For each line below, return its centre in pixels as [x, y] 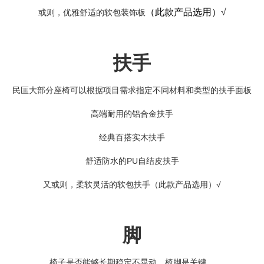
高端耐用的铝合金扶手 [132, 113]
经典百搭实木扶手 [132, 137]
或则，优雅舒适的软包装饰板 [92, 12]
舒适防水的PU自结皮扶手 [132, 161]
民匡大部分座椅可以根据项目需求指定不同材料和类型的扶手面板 [132, 90]
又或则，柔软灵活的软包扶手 [97, 184]
